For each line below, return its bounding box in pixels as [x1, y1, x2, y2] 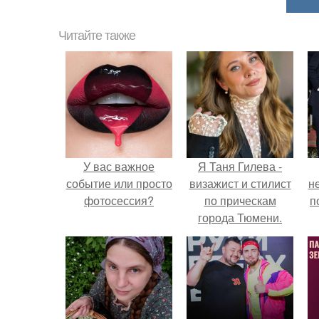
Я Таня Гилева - [198, 158, 282, 174]
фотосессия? [84, 192, 154, 209]
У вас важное [83, 158, 155, 174]
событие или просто [66, 175, 172, 192]
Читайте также [58, 28, 135, 43]
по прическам [204, 192, 276, 209]
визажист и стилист [189, 175, 291, 192]
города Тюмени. [198, 209, 282, 226]
